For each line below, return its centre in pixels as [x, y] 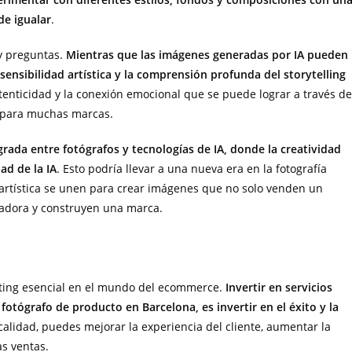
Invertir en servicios [279, 288]
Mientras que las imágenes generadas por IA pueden [207, 55]
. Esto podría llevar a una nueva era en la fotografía [192, 169]
